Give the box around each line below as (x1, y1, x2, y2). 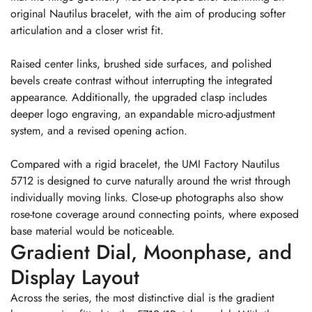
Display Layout (10, 262, 139, 292)
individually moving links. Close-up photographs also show (10, 189, 283, 205)
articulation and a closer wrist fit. (10, 22, 164, 38)
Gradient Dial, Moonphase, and (10, 237, 292, 267)
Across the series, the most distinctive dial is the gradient (10, 289, 274, 306)
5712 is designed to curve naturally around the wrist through (10, 172, 290, 189)
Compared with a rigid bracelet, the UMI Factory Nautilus (10, 155, 279, 172)
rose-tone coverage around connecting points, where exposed (10, 205, 299, 222)
